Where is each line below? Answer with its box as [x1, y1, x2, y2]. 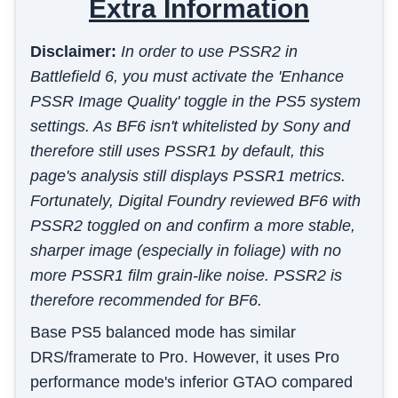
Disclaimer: [30, 43, 121, 61]
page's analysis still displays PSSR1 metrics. [30, 167, 346, 186]
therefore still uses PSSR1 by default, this [30, 142, 324, 161]
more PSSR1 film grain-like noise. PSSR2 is [30, 267, 342, 285]
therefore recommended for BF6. [30, 291, 262, 310]
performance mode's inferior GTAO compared [30, 373, 353, 392]
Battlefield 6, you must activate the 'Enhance [30, 68, 344, 86]
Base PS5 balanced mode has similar [30, 323, 296, 342]
